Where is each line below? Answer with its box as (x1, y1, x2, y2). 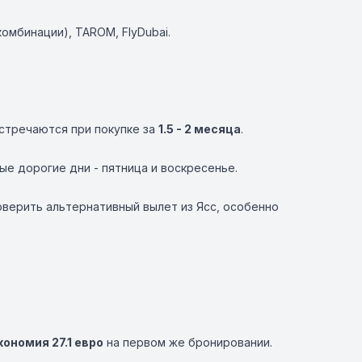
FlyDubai (122, 25, 168, 39)
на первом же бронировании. (103, 335, 272, 349)
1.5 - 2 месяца (158, 122, 241, 136)
